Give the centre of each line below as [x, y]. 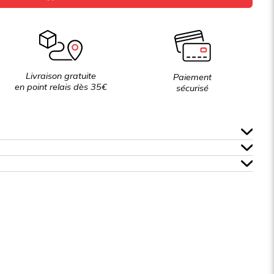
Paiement [193, 77]
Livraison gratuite [61, 76]
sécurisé [193, 88]
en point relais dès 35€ [61, 87]
